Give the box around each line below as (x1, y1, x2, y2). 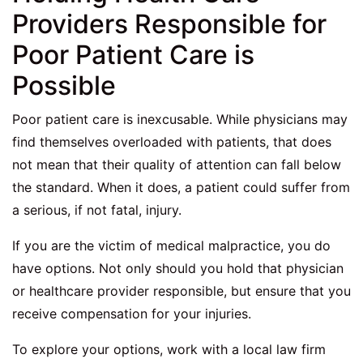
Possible (12, 70, 116, 102)
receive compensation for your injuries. (12, 305, 251, 322)
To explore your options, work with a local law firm (12, 341, 326, 358)
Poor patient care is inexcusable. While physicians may (12, 111, 348, 128)
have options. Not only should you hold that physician (12, 260, 344, 277)
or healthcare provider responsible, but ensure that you (12, 283, 351, 300)
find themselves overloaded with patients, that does (12, 134, 331, 151)
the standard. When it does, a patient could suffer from (12, 179, 350, 196)
